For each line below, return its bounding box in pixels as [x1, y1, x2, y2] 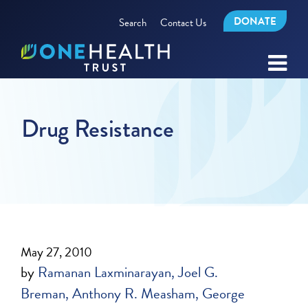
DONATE [233, 14, 276, 29]
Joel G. [178, 261, 219, 283]
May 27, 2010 [21, 242, 93, 262]
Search [118, 14, 146, 30]
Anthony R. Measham [72, 283, 196, 305]
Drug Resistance [21, 111, 174, 146]
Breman [21, 283, 66, 305]
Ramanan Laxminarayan [38, 261, 172, 283]
